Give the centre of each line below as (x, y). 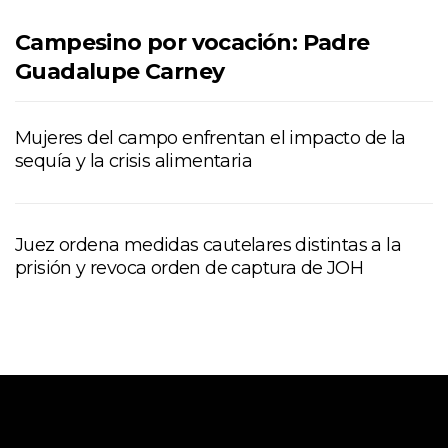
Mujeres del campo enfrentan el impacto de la (210, 138)
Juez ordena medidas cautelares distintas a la (208, 245)
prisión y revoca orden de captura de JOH (189, 268)
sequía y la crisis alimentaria (133, 161)
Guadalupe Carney (120, 72)
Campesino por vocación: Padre (192, 43)
